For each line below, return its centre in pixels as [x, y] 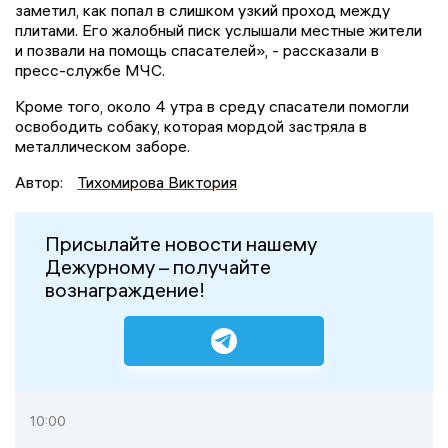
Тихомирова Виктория [157, 182]
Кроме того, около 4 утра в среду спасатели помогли [212, 106]
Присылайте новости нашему [181, 244]
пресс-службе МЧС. [90, 70]
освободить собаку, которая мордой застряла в [191, 126]
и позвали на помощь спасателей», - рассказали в [197, 50]
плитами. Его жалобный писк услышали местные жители [218, 30]
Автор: [41, 182]
